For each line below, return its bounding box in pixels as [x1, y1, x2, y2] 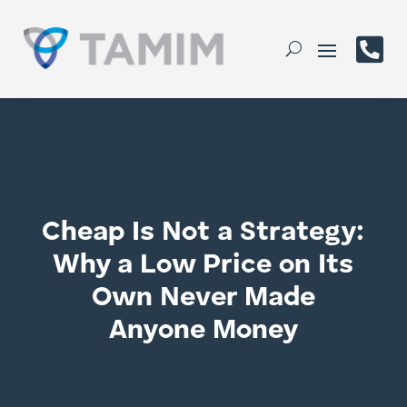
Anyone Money [108, 317, 298, 344]
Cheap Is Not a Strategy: [42, 219, 365, 246]
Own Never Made [91, 284, 315, 312]
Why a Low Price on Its [53, 252, 354, 279]
